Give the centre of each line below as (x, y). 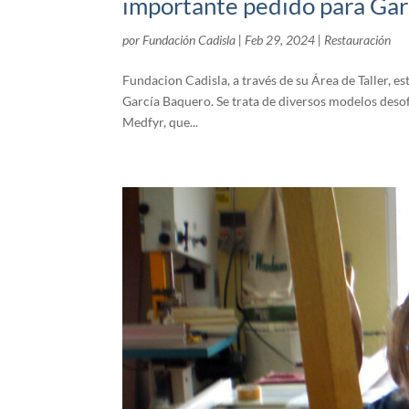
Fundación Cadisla (189, 39)
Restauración (358, 39)
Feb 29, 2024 (280, 39)
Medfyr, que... (161, 121)
